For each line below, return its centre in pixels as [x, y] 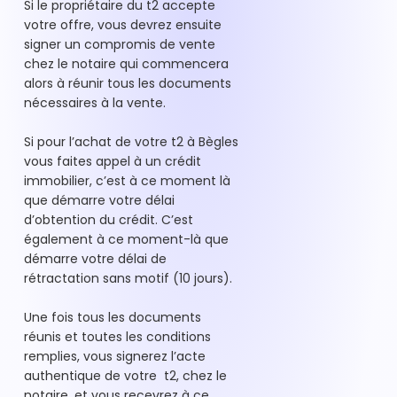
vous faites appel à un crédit [113, 162]
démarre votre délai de [95, 259]
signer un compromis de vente [120, 45]
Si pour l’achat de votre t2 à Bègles [131, 142]
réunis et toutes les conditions [117, 337]
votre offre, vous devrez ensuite [123, 25]
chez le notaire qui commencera [126, 64]
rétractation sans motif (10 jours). [130, 279]
